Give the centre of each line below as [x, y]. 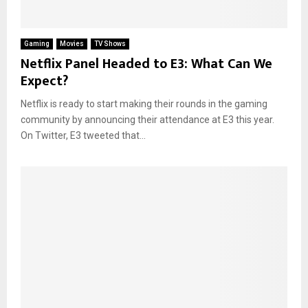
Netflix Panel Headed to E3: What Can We [146, 64]
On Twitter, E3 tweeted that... [83, 135]
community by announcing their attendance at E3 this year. [147, 119]
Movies [72, 43]
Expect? [44, 81]
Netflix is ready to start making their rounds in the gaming [144, 103]
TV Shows [110, 43]
